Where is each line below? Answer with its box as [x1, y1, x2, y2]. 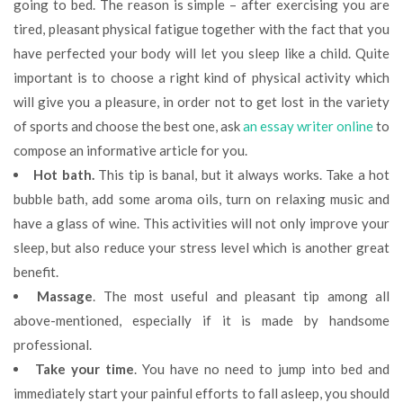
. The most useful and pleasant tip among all [93, 288, 390, 304]
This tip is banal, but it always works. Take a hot [94, 166, 390, 183]
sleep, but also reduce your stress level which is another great [13, 239, 390, 255]
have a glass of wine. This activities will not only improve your [13, 215, 390, 231]
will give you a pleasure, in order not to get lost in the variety [13, 94, 390, 110]
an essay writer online [243, 118, 373, 134]
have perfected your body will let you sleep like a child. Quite [13, 45, 390, 61]
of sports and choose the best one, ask [13, 118, 243, 134]
